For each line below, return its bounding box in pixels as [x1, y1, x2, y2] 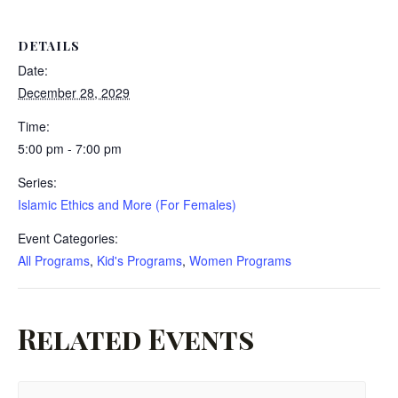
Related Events [18, 319, 254, 358]
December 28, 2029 [18, 84, 130, 102]
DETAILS [18, 37, 80, 55]
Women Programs [189, 251, 291, 270]
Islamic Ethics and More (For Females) [18, 195, 236, 214]
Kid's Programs [97, 251, 182, 270]
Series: [18, 173, 57, 192]
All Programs [18, 251, 90, 270]
